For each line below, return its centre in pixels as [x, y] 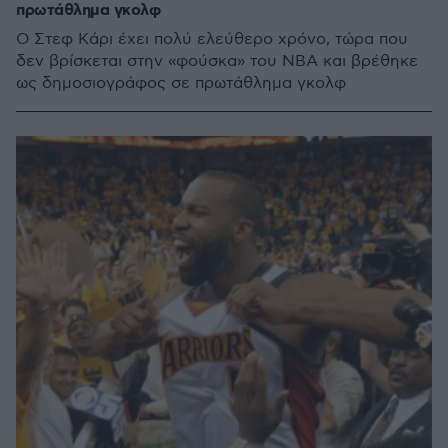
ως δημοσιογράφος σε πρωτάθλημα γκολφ [181, 83]
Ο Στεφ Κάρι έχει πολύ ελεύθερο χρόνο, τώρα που [212, 39]
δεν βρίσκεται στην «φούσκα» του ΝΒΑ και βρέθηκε [217, 61]
